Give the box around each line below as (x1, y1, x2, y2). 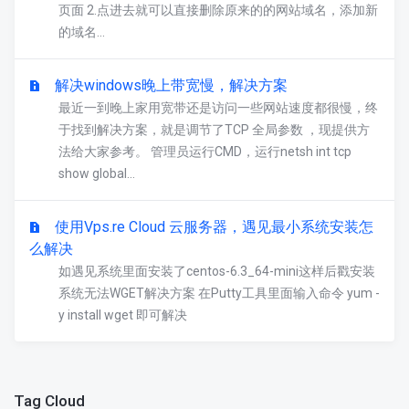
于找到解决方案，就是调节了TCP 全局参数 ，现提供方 (58, 122, 370, 137)
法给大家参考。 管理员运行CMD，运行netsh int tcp (58, 144, 351, 159)
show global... (58, 166, 135, 181)
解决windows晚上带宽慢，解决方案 (55, 77, 288, 94)
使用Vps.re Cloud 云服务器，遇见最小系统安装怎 (55, 218, 373, 236)
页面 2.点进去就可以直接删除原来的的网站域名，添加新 (58, 3, 378, 17)
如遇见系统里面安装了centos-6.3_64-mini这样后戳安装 (58, 264, 375, 278)
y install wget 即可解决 (58, 308, 187, 322)
